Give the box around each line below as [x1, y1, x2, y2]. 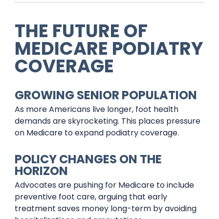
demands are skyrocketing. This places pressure [15, 115, 200, 127]
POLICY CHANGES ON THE [15, 151, 162, 167]
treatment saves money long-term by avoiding [15, 203, 197, 214]
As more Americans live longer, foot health [15, 104, 178, 115]
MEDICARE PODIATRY [15, 36, 203, 61]
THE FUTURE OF [15, 18, 148, 44]
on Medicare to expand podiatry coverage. [15, 127, 179, 138]
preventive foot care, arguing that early [15, 191, 167, 202]
